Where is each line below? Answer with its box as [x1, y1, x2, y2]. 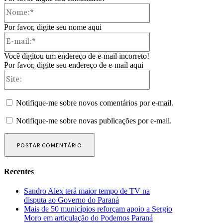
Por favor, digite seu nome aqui [4, 22, 102, 31]
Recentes [4, 167, 34, 176]
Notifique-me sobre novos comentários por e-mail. [16, 98, 173, 107]
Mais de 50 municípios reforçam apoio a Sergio [24, 205, 172, 214]
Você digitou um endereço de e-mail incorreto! [4, 51, 149, 60]
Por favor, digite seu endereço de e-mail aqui [4, 60, 143, 69]
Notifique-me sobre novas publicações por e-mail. [16, 116, 172, 125]
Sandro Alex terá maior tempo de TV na [24, 187, 150, 196]
